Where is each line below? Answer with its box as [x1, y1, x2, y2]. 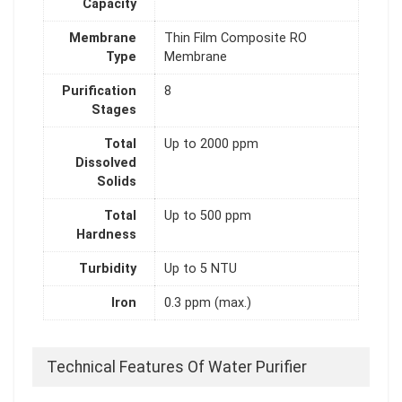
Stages [92, 102, 136, 118]
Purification [62, 83, 136, 100]
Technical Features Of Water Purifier [47, 358, 307, 376]
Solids [97, 174, 136, 190]
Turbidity [79, 261, 136, 277]
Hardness [76, 227, 136, 243]
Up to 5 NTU [164, 261, 237, 277]
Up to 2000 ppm [164, 136, 258, 153]
